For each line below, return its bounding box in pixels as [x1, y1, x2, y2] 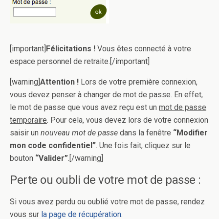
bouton [10, 153, 35, 163]
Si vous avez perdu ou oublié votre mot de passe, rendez [10, 197, 205, 207]
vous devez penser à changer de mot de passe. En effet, [10, 90, 203, 100]
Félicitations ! [46, 44, 95, 54]
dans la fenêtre [118, 128, 171, 138]
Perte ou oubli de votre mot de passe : [10, 173, 201, 187]
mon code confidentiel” [10, 141, 96, 151]
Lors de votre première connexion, [79, 77, 197, 87]
